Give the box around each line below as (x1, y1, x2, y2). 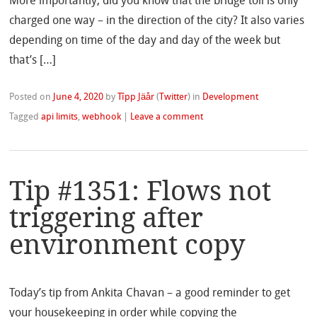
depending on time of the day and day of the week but (9, 35, 281, 47)
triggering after (9, 202, 204, 234)
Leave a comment (130, 112, 204, 122)
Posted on (9, 92, 54, 102)
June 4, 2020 (53, 92, 104, 102)
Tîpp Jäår (117, 92, 155, 102)
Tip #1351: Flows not (9, 175, 272, 207)
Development (202, 92, 259, 102)
